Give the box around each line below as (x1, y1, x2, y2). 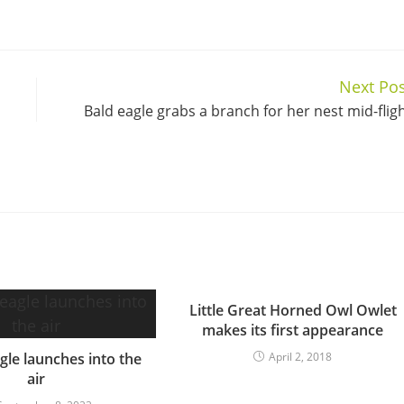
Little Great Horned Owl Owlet (188, 299, 397, 320)
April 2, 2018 (269, 348, 333, 364)
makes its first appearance (202, 319, 384, 340)
